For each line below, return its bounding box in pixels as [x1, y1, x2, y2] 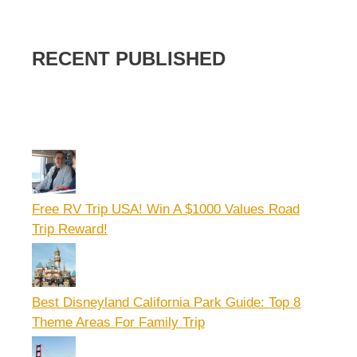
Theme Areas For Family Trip [32, 315, 205, 330]
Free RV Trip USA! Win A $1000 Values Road [32, 202, 300, 217]
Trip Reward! [32, 222, 108, 237]
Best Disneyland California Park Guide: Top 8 [32, 295, 300, 310]
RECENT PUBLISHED [32, 48, 226, 69]
